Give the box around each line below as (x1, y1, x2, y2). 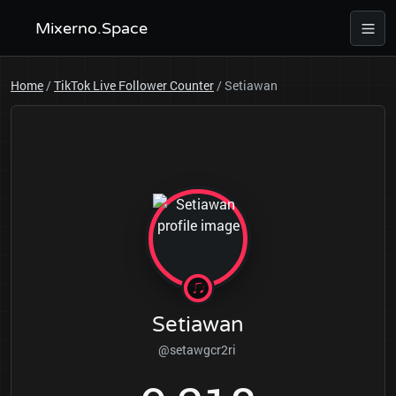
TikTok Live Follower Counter (54, 77, 214, 94)
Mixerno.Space (35, 19, 148, 38)
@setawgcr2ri (157, 341, 239, 358)
